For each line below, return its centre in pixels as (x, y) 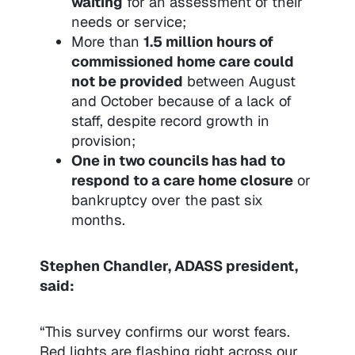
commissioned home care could (182, 62)
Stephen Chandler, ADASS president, (168, 266)
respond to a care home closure (182, 181)
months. (98, 220)
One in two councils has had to (178, 161)
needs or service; (128, 22)
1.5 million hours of (208, 42)
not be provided (127, 82)
